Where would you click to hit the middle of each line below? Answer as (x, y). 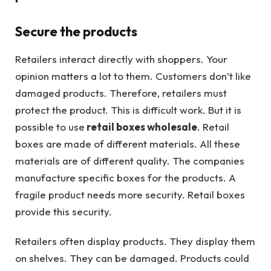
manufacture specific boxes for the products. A (126, 178)
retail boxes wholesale (141, 127)
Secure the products (76, 32)
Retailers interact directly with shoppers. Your (121, 59)
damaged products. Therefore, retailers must (121, 93)
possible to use (50, 127)
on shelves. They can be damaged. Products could (132, 258)
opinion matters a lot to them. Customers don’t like (133, 76)
